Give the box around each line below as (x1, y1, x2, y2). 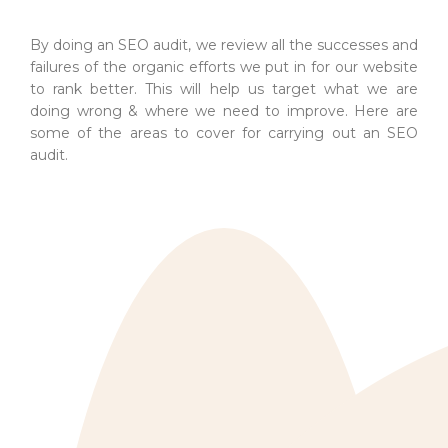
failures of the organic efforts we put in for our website (30, 57, 418, 76)
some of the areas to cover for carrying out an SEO (30, 123, 418, 142)
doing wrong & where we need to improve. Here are (30, 101, 418, 120)
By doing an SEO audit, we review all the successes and (30, 35, 418, 54)
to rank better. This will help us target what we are (30, 79, 418, 98)
